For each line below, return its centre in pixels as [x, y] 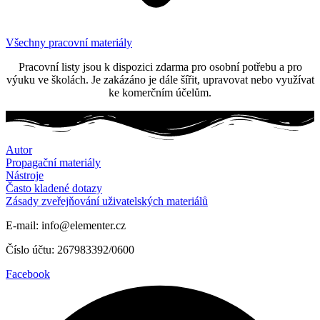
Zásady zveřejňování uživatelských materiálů [107, 201]
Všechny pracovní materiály [69, 42]
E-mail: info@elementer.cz [66, 225]
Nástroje [25, 175]
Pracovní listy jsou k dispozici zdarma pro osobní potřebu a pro [160, 66]
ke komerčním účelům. [160, 92]
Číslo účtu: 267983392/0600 [70, 249]
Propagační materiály [53, 162]
